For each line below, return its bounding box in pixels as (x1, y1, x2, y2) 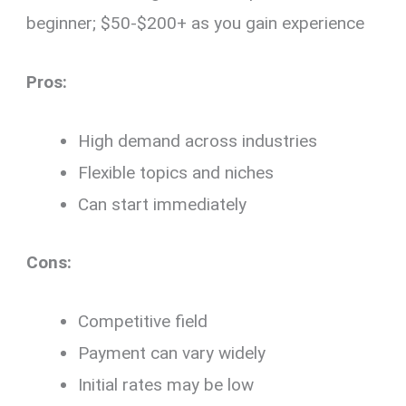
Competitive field (78, 311, 208, 333)
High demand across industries (78, 130, 318, 152)
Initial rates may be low (78, 374, 255, 396)
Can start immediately (78, 194, 247, 216)
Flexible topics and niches (78, 162, 275, 184)
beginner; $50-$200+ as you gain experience (26, 12, 365, 34)
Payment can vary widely (78, 343, 266, 364)
